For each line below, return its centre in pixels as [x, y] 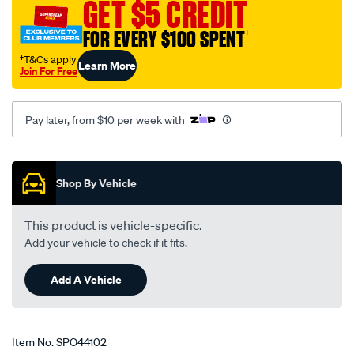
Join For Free [49, 72]
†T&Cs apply [48, 60]
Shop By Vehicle [96, 183]
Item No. [34, 343]
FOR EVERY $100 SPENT [164, 40]
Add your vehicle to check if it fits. [106, 243]
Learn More [107, 66]
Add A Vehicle [86, 280]
